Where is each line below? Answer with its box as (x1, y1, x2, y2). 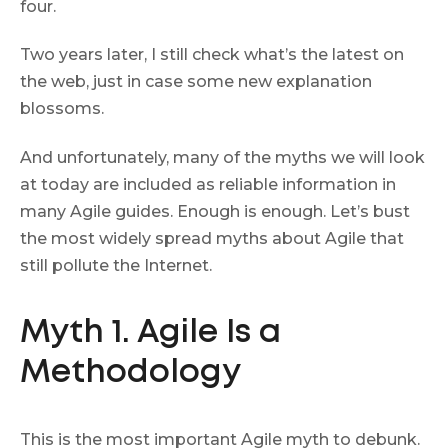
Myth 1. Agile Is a (20, 318, 281, 348)
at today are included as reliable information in (20, 174, 396, 194)
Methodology (20, 358, 241, 388)
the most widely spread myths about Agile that (20, 228, 404, 248)
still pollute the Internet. (20, 255, 212, 275)
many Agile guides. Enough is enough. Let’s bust (20, 201, 410, 221)
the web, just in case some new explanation (20, 72, 372, 92)
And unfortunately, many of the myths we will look (20, 147, 425, 167)
